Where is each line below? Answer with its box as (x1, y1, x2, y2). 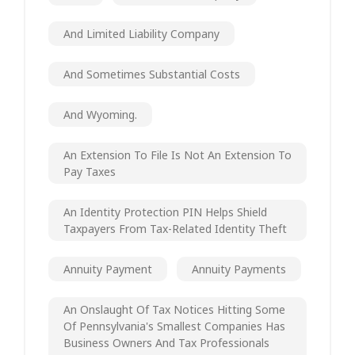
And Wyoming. (63, 106, 137, 122)
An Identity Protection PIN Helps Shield (63, 204, 267, 219)
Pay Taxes (63, 163, 116, 179)
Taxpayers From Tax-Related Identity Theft (63, 220, 287, 236)
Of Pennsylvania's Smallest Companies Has (63, 318, 285, 334)
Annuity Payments (192, 261, 286, 277)
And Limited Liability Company (63, 25, 219, 41)
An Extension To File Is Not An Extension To (63, 147, 292, 162)
